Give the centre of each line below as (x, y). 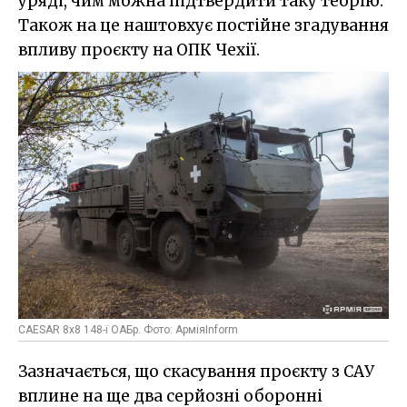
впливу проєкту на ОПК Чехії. (139, 50)
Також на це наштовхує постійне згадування (203, 25)
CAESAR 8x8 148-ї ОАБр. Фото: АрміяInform (128, 329)
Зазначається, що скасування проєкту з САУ (196, 371)
